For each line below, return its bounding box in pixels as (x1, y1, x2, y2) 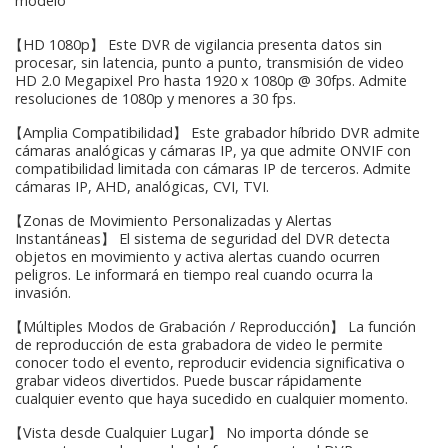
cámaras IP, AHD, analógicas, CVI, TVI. (15, 176, 269, 196)
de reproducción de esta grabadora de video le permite (15, 334, 383, 354)
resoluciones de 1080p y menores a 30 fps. (15, 88, 296, 108)
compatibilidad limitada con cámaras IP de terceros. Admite (15, 158, 411, 178)
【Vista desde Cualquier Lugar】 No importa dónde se (5, 422, 369, 442)
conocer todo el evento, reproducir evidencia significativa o (15, 352, 405, 372)
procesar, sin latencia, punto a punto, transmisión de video (15, 52, 404, 72)
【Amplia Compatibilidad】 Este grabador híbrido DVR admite (5, 122, 420, 142)
